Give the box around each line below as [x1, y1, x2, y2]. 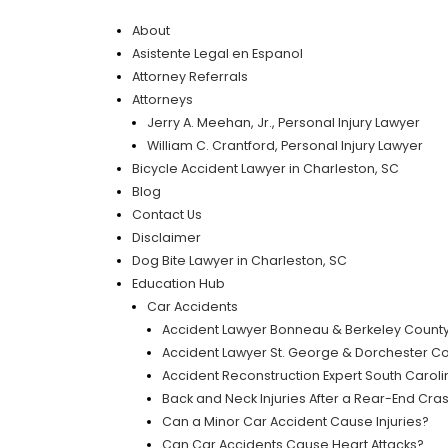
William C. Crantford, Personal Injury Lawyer [146, 136, 423, 154]
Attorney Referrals [131, 67, 248, 85]
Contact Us [131, 206, 202, 224]
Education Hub [131, 275, 225, 293]
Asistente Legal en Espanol [131, 44, 303, 62]
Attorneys [131, 90, 193, 108]
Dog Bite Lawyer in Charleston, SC [131, 252, 347, 270]
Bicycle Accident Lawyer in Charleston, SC [131, 159, 399, 177]
